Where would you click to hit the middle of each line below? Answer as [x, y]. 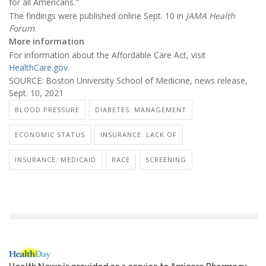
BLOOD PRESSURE [47, 110]
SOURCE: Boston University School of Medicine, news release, [128, 80]
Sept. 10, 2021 [36, 93]
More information [47, 42]
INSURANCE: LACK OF [139, 135]
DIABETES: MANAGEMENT [141, 110]
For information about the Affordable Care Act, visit [107, 55]
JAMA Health [210, 15]
